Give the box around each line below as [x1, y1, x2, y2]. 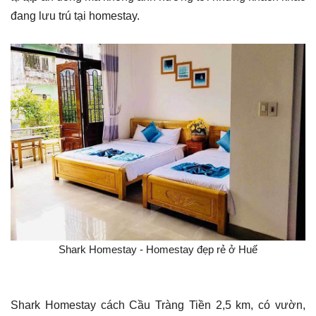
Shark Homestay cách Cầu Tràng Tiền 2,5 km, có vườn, [11, 298, 305, 311]
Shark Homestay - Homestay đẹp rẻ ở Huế [59, 243, 257, 255]
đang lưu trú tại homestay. [11, 10, 140, 23]
